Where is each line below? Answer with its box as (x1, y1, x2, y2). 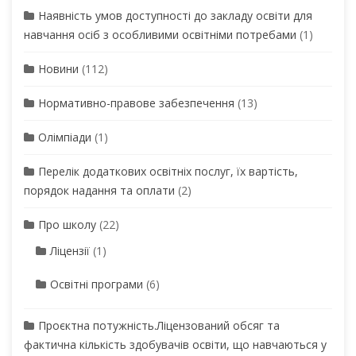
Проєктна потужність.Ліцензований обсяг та (38, 317, 280, 333)
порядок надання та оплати (24, 182, 175, 198)
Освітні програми (50, 276, 143, 292)
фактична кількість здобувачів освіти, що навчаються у (24, 336, 327, 352)
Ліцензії (50, 242, 90, 258)
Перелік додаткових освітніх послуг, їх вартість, (38, 163, 298, 179)
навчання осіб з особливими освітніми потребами (24, 26, 296, 42)
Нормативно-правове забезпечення (38, 95, 234, 110)
